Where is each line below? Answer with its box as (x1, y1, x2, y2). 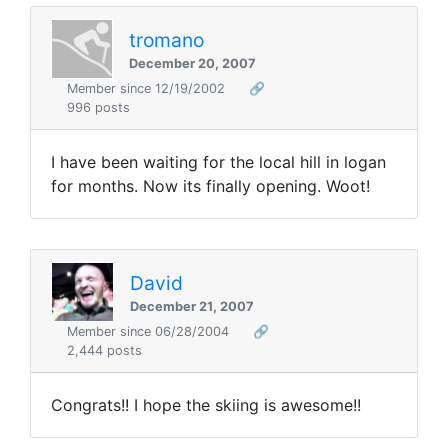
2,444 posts (67, 343, 142, 359)
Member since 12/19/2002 (67, 81, 229, 97)
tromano (129, 27, 204, 52)
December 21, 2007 (130, 298, 255, 314)
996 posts (67, 100, 130, 116)
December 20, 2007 (129, 55, 256, 71)
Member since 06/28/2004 (67, 324, 233, 340)
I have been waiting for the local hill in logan (51, 152, 386, 173)
